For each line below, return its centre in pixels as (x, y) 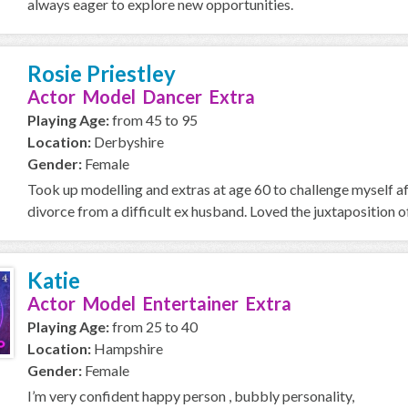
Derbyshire (127, 142)
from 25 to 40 (153, 326)
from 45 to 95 (153, 120)
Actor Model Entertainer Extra (159, 303)
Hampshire (127, 348)
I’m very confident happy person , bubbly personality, (191, 396)
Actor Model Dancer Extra (141, 97)
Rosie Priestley (102, 73)
